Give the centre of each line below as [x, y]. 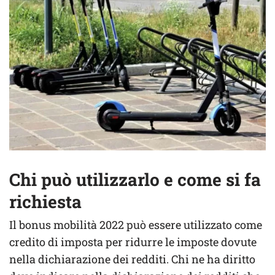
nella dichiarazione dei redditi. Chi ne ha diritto [132, 259]
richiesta [45, 201]
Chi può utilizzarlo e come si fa [135, 179]
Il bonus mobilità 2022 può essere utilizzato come [136, 224]
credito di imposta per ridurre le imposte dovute [133, 242]
